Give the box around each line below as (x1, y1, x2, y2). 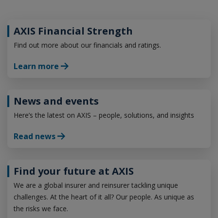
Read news (13, 131, 55, 142)
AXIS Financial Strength (13, 24, 133, 37)
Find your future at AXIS (13, 164, 134, 178)
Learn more (13, 61, 59, 72)
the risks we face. (13, 204, 68, 213)
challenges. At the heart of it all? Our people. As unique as (13, 192, 194, 201)
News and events (13, 94, 99, 108)
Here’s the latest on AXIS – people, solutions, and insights (13, 110, 194, 120)
